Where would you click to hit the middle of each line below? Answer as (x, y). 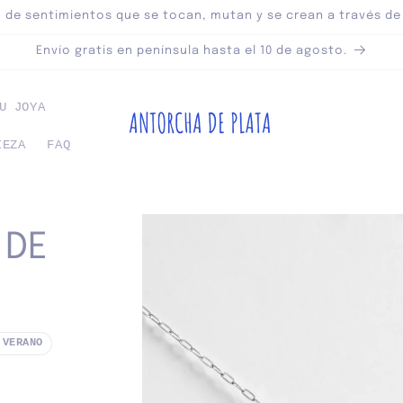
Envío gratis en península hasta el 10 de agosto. (191, 51)
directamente (199, 218)
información (195, 250)
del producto (199, 266)
